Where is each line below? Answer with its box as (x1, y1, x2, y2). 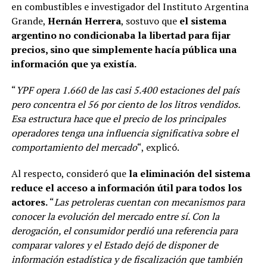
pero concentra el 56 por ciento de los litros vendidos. (11, 98, 240, 111)
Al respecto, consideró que (11, 167, 129, 181)
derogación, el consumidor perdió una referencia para (11, 224, 238, 238)
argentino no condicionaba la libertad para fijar (11, 29, 231, 42)
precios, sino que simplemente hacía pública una (11, 43, 237, 57)
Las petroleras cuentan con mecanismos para (54, 195, 245, 209)
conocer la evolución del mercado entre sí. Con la (11, 210, 219, 223)
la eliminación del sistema (128, 167, 250, 181)
